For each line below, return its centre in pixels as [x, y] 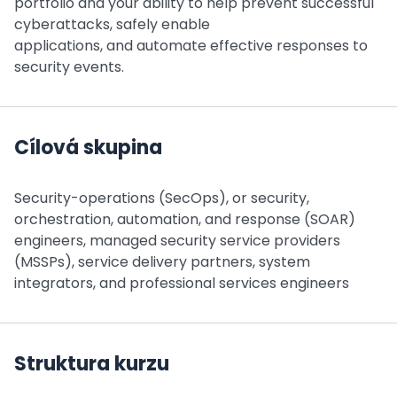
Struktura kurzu [92, 364]
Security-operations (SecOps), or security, [162, 198]
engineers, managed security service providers [177, 241]
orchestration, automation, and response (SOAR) [185, 219]
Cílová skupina [88, 148]
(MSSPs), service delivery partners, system [162, 262]
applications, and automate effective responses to [191, 46]
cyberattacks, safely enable [112, 24]
